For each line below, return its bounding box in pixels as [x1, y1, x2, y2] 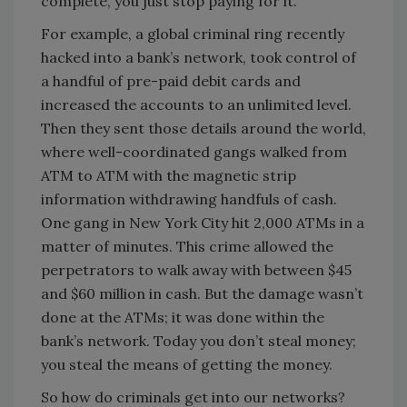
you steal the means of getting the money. [41, 354, 333, 373]
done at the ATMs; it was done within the [41, 307, 324, 326]
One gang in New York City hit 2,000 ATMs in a [41, 213, 364, 232]
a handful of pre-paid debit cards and [41, 71, 301, 90]
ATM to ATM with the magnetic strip [41, 165, 296, 184]
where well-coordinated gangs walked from [41, 142, 347, 161]
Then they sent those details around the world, [41, 118, 366, 137]
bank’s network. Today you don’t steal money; [41, 331, 356, 350]
